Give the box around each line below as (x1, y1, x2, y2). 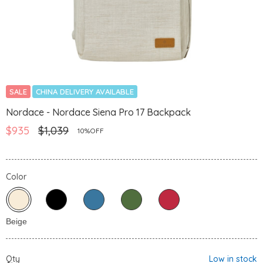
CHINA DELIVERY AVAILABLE (36, 87, 134, 97)
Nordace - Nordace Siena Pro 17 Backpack (6, 106, 191, 119)
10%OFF (77, 126, 104, 136)
